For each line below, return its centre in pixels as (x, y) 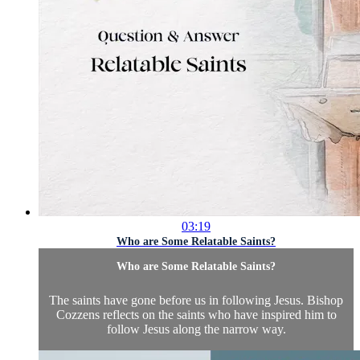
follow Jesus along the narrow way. (196, 329)
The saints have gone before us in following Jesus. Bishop (196, 301)
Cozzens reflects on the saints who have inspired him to (196, 315)
